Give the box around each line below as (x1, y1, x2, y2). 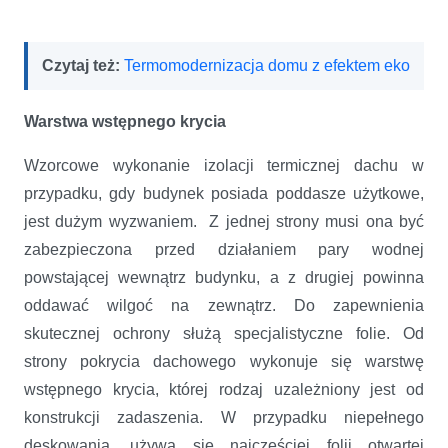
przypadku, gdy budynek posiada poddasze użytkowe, (24, 184, 424, 202)
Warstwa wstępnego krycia (24, 112, 226, 130)
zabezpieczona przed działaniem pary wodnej (24, 240, 424, 258)
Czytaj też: (42, 56, 124, 74)
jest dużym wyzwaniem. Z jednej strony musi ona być (24, 212, 424, 230)
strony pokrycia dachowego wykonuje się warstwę (24, 352, 424, 370)
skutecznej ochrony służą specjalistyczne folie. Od (24, 324, 424, 342)
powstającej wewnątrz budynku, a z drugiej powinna (24, 268, 424, 286)
